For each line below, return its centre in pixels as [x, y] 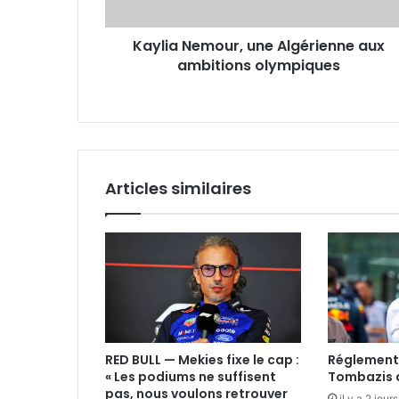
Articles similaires [178, 188]
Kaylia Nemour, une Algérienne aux [259, 46]
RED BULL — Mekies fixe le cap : [202, 360]
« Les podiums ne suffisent [191, 377]
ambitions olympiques [259, 65]
